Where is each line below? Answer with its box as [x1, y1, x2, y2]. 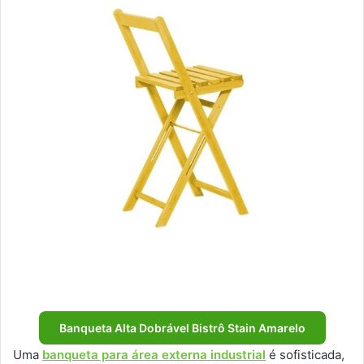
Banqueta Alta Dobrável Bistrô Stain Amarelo [58, 320, 305, 335]
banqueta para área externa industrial [42, 346, 266, 362]
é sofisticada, [266, 346, 344, 362]
